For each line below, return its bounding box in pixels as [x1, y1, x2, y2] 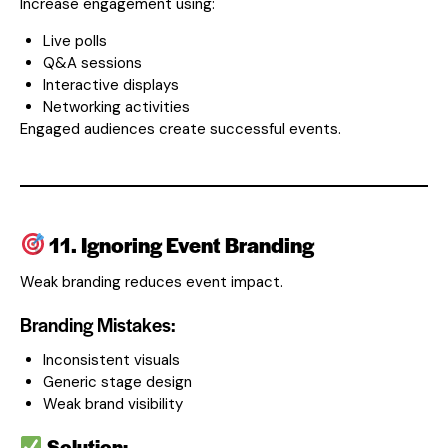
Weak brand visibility [42, 393, 183, 414]
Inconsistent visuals [42, 349, 180, 370]
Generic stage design [42, 371, 192, 392]
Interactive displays [42, 74, 179, 95]
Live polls [42, 30, 107, 51]
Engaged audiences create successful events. [20, 118, 341, 139]
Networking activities [42, 96, 190, 117]
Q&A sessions [42, 52, 142, 73]
